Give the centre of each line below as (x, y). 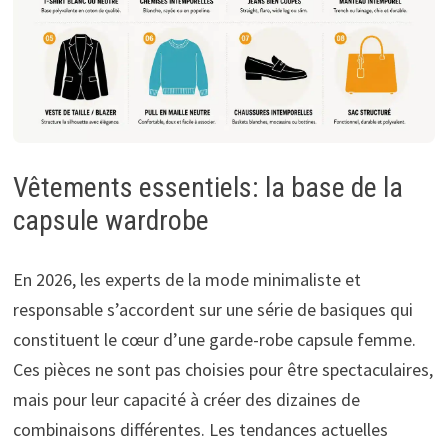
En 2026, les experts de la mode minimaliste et (186, 280)
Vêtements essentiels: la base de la (207, 188)
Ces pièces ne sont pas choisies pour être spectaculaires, (222, 370)
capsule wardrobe (110, 221)
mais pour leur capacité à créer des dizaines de (186, 400)
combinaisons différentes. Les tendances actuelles (200, 430)
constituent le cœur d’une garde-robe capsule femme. (214, 340)
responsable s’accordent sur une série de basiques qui (212, 310)
